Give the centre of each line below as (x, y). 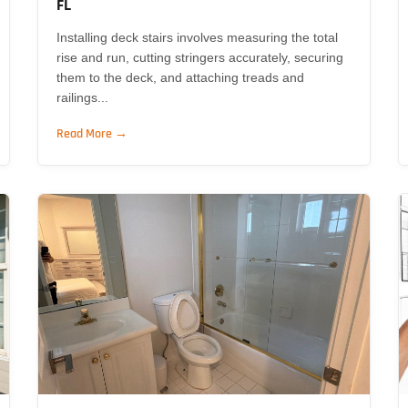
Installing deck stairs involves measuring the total (197, 37)
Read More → (92, 133)
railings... (82, 97)
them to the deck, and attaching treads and (180, 77)
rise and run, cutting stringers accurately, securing (199, 57)
